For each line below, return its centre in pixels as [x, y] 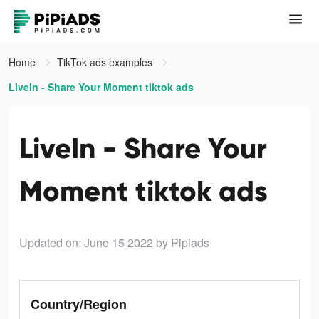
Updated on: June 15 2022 [86, 242]
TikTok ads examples [106, 62]
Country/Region [79, 304]
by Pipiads [183, 242]
